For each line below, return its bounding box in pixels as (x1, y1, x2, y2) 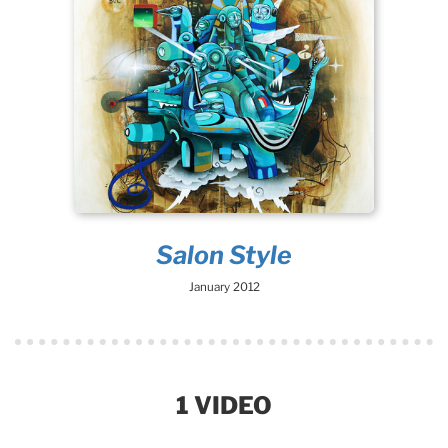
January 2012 (188, 280, 260, 295)
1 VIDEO (176, 391, 272, 421)
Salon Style (156, 240, 292, 271)
